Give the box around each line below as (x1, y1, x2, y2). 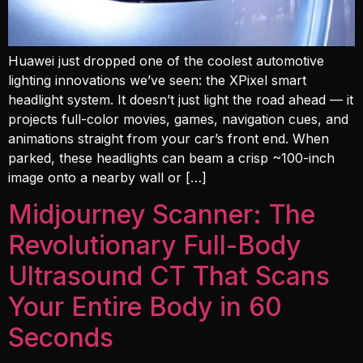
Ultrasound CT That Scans (8, 259, 330, 292)
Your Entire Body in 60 (8, 290, 282, 322)
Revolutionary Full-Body (8, 228, 301, 261)
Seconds (8, 321, 113, 353)
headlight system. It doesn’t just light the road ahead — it (8, 92, 353, 109)
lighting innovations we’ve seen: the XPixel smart (8, 72, 306, 89)
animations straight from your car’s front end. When (8, 130, 329, 147)
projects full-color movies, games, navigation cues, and (8, 111, 348, 128)
